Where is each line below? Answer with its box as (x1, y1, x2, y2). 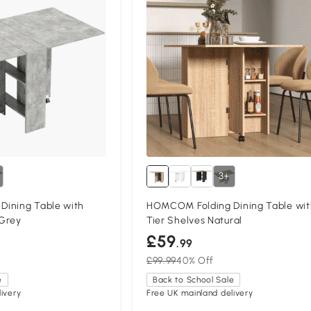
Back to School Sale (152, 274, 235, 285)
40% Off (176, 254, 215, 267)
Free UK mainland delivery (146, 287, 253, 298)
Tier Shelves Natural (146, 214, 242, 226)
